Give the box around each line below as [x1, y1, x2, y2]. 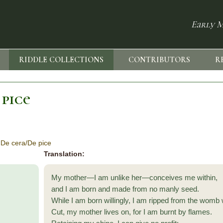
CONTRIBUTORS [128, 55, 191, 65]
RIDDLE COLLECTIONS [19, 55, 104, 65]
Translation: [44, 150, 85, 158]
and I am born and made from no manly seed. [51, 185, 200, 194]
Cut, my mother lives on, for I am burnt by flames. [51, 208, 213, 217]
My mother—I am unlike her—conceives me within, [51, 173, 218, 182]
